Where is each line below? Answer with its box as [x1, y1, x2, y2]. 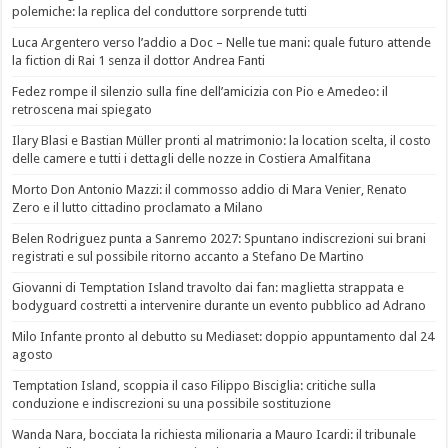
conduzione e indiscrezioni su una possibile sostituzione [12, 396, 332, 412]
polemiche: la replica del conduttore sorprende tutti [12, 4, 308, 20]
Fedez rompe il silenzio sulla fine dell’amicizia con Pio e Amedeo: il [12, 84, 389, 100]
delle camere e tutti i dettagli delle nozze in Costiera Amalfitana [12, 151, 372, 167]
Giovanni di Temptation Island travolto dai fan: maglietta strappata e [12, 280, 405, 296]
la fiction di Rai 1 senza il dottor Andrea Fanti [12, 53, 266, 69]
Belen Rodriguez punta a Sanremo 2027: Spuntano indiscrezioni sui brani [12, 231, 427, 247]
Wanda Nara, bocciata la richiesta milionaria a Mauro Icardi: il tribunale [12, 427, 417, 443]
